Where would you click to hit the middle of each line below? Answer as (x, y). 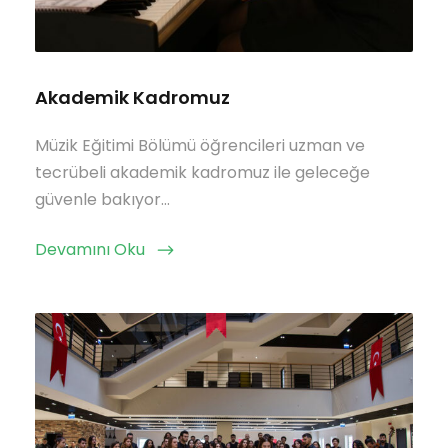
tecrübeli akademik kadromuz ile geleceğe (202, 172)
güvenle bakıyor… (102, 199)
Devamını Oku (90, 249)
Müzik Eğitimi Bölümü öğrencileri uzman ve (200, 145)
